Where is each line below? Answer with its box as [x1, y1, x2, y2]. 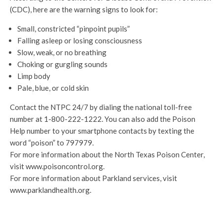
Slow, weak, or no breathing [17, 48, 107, 57]
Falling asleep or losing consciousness [17, 36, 142, 45]
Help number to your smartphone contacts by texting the [10, 126, 194, 136]
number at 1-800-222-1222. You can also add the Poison [10, 114, 195, 124]
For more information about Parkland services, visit [10, 174, 177, 183]
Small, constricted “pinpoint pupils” [17, 24, 130, 34]
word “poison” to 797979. [10, 138, 94, 147]
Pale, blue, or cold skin [17, 83, 89, 93]
